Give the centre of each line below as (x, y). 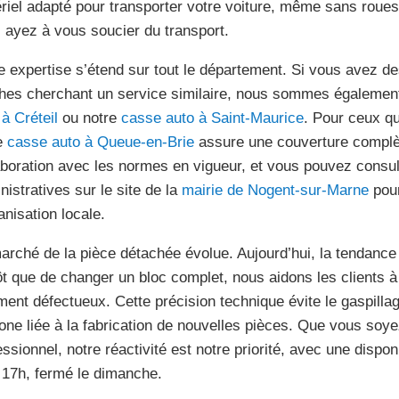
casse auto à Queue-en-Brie (100, 142)
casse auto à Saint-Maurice (212, 118)
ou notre (89, 118)
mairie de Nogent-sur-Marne (275, 190)
